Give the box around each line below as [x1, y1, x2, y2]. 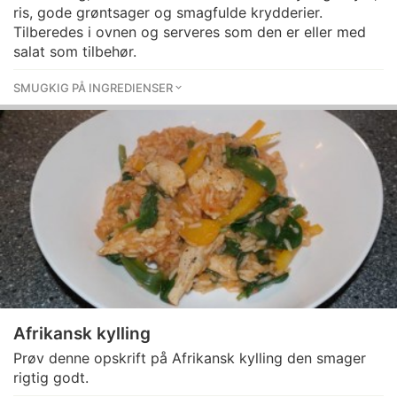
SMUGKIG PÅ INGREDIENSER [13, 81, 173, 95]
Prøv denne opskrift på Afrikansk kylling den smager [13, 349, 366, 367]
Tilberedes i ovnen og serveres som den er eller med [13, 23, 366, 41]
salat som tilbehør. [13, 43, 136, 60]
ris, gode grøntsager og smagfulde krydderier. [13, 4, 323, 21]
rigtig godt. [13, 369, 89, 386]
